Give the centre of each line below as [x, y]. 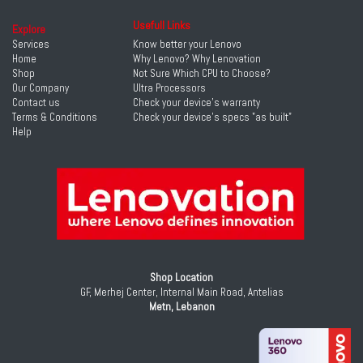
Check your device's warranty [197, 102]
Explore [29, 29]
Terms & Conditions [55, 117]
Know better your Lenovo [188, 44]
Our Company [41, 88]
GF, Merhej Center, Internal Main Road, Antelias [181, 292]
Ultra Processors [170, 88]
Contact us [36, 102]
